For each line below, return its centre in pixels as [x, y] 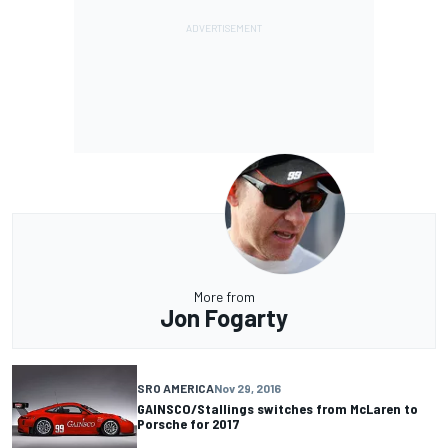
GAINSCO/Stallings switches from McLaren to [277, 409]
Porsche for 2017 [188, 424]
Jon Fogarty [224, 317]
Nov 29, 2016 [247, 388]
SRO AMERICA [175, 388]
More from [224, 296]
